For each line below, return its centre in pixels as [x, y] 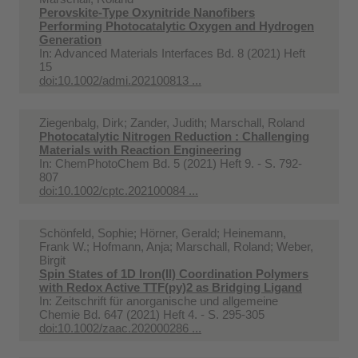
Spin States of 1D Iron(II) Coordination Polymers [174, 273]
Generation [70, 39]
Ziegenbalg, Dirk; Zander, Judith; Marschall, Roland [172, 122]
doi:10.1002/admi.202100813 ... [120, 80]
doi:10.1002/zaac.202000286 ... [120, 328]
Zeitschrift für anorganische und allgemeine [167, 300]
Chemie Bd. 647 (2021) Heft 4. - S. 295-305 [152, 314]
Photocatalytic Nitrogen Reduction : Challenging [174, 136]
